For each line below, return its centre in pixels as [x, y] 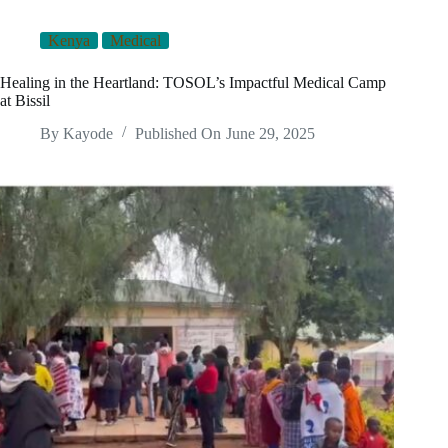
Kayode [88, 133]
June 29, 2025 [270, 133]
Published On [178, 133]
